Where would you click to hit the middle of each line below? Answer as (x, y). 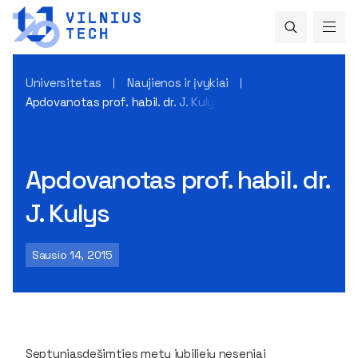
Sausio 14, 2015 (72, 255)
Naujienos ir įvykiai (178, 82)
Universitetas (64, 82)
